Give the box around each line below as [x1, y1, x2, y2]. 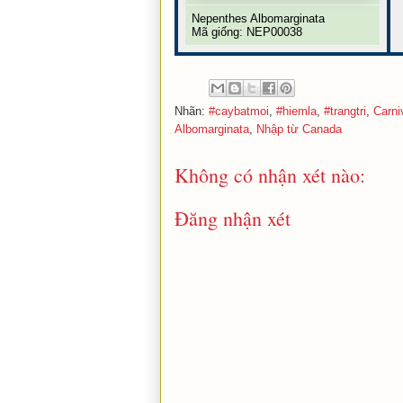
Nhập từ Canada [256, 121, 342, 136]
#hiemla [276, 103, 317, 118]
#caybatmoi [209, 103, 269, 118]
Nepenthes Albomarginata [192, 11, 325, 25]
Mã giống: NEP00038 [192, 24, 302, 39]
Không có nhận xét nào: [175, 161, 365, 188]
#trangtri [324, 103, 366, 118]
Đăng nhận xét [175, 205, 291, 232]
